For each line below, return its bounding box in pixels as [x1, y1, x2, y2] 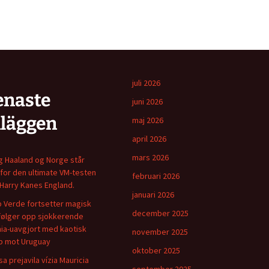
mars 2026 [132, 152, 169, 163]
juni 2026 [132, 96, 163, 107]
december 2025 [132, 208, 189, 219]
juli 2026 [132, 77, 160, 88]
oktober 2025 [132, 245, 180, 256]
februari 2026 [132, 171, 180, 181]
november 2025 [132, 226, 188, 237]
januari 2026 [132, 189, 174, 200]
